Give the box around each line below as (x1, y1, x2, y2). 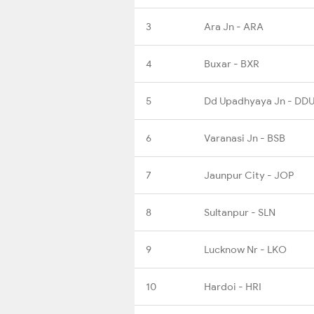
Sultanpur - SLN (204, 205, 275, 219)
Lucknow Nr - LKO (204, 243, 287, 256)
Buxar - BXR (204, 57, 259, 70)
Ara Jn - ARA (204, 20, 264, 33)
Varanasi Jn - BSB (204, 131, 285, 144)
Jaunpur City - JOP (204, 168, 294, 182)
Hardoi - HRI (204, 280, 261, 293)
